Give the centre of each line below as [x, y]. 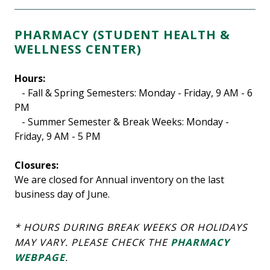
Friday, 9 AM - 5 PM [58, 137]
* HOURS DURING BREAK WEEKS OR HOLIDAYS [131, 228]
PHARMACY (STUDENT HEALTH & [122, 35]
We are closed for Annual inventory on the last [119, 180]
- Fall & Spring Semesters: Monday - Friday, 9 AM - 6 [133, 93]
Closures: [36, 165]
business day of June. [62, 194]
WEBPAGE [40, 258]
